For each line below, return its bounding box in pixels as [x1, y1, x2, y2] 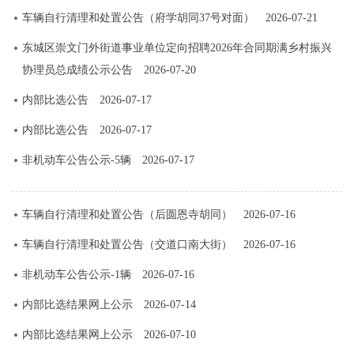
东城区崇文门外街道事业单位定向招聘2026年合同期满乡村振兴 [21, 41, 332, 54]
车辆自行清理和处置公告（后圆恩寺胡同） [21, 208, 232, 220]
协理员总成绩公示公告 [21, 63, 133, 76]
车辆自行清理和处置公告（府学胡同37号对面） [21, 11, 254, 24]
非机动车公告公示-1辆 [21, 268, 131, 281]
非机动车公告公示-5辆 [21, 153, 131, 166]
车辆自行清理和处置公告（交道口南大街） [21, 238, 232, 250]
